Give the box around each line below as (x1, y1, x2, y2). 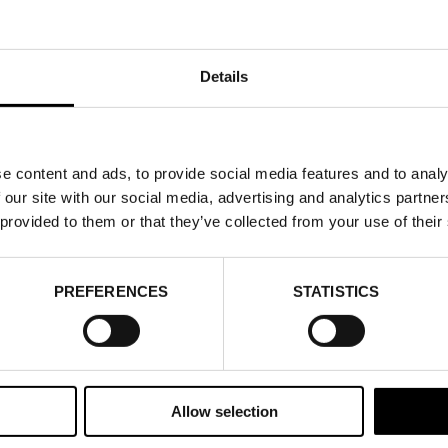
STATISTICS (293, 282, 379, 300)
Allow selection (170, 402, 278, 420)
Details (199, 67, 249, 85)
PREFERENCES (53, 282, 169, 300)
